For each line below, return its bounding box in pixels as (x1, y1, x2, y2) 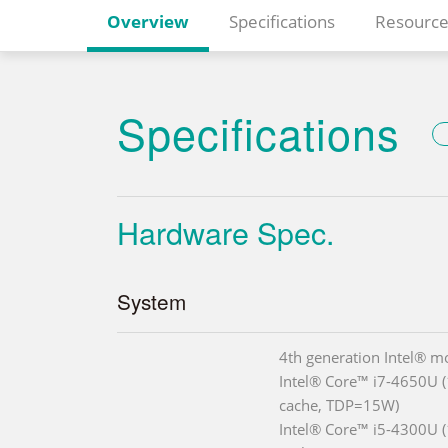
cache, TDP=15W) (279, 394, 399, 415)
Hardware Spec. (117, 209, 334, 254)
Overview (107, 9, 189, 33)
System (117, 285, 186, 316)
